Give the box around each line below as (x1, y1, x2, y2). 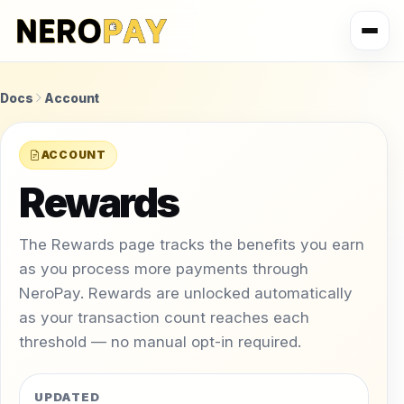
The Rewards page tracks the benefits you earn (19, 235, 364, 254)
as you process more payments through (19, 260, 308, 279)
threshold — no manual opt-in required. (19, 333, 301, 352)
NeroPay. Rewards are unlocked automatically (19, 284, 353, 303)
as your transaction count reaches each (19, 308, 309, 327)
